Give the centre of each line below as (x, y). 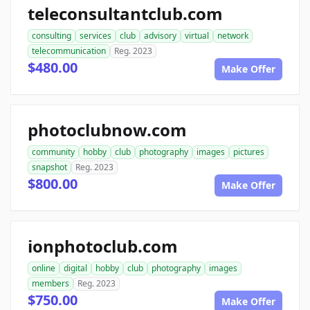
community (53, 152)
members (51, 283)
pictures (249, 152)
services (95, 36)
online (44, 268)
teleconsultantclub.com (125, 13)
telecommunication (69, 51)
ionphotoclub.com (103, 246)
